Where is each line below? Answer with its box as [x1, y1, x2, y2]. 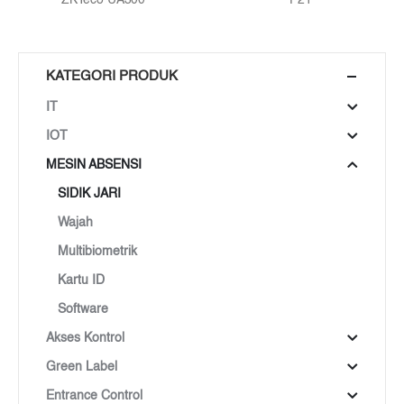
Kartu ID [57, 274, 105, 288]
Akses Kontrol [46, 332, 124, 345]
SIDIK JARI [57, 188, 121, 201]
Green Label [46, 361, 117, 374]
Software [57, 303, 108, 317]
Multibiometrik [57, 245, 137, 259]
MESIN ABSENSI [46, 159, 142, 172]
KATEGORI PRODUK [46, 69, 178, 83]
